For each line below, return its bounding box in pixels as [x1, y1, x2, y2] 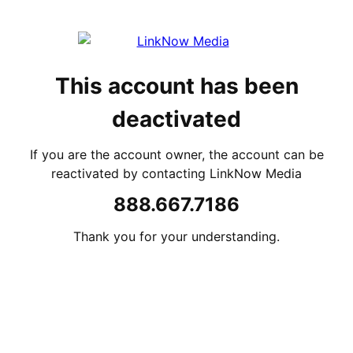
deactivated [112, 106, 241, 132]
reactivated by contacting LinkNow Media [51, 165, 302, 181]
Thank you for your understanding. [73, 229, 280, 244]
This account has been [54, 72, 299, 99]
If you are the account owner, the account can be [29, 147, 324, 162]
